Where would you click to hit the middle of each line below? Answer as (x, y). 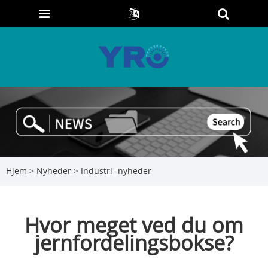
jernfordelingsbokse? (134, 243)
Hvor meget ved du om (134, 225)
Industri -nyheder (116, 171)
